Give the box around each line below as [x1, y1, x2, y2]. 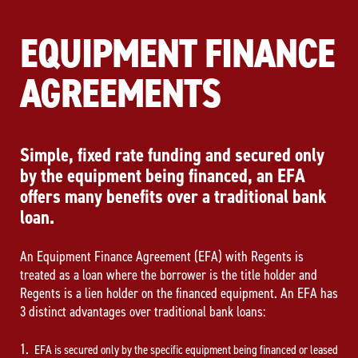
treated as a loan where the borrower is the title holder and [20, 265, 317, 284]
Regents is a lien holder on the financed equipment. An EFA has [20, 283, 338, 303]
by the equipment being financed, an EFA [20, 162, 305, 189]
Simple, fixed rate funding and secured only [20, 141, 324, 168]
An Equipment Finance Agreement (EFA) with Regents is [20, 246, 304, 266]
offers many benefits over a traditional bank [20, 183, 326, 209]
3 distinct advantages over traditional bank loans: [20, 301, 265, 321]
